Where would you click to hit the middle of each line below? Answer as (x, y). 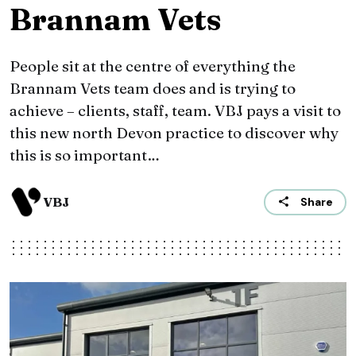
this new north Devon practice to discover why (174, 133)
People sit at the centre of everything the (153, 66)
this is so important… (85, 155)
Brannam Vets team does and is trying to (153, 89)
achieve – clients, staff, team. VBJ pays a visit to (175, 111)
